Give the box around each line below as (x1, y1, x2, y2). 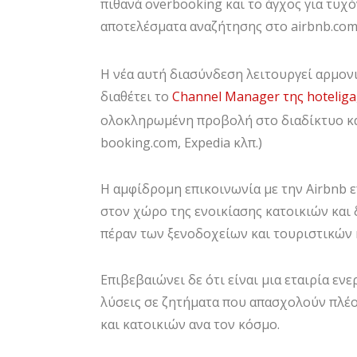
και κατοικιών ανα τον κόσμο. (100, 315, 280, 333)
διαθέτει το (100, 88, 172, 106)
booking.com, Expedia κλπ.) (100, 134, 262, 152)
